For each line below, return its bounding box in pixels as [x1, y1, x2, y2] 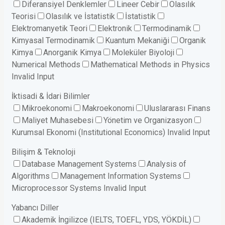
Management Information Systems [60, 171, 181, 181]
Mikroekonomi [22, 103, 72, 114]
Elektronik [97, 24, 132, 34]
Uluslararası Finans [144, 103, 210, 114]
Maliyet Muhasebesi [22, 116, 93, 126]
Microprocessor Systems [12, 183, 101, 193]
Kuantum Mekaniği [105, 36, 169, 46]
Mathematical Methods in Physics [90, 60, 210, 70]
